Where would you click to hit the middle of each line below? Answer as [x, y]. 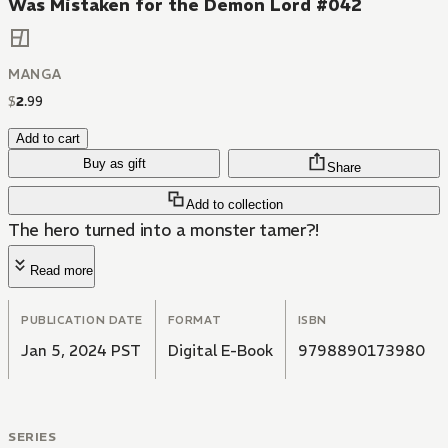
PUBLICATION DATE [82, 320]
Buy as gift [114, 164]
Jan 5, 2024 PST [81, 351]
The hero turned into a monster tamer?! [164, 230]
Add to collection [234, 205]
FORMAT [194, 320]
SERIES [32, 437]
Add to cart [48, 139]
